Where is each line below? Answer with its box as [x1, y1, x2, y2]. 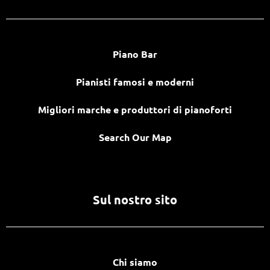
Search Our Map [98, 130, 172, 143]
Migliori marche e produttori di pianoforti [38, 102, 232, 116]
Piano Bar [113, 47, 157, 60]
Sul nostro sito [93, 191, 177, 207]
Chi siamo [113, 255, 157, 268]
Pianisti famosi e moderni [76, 75, 194, 88]
